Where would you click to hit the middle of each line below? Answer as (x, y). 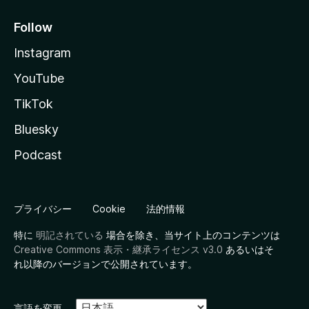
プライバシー (43, 209)
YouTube (39, 78)
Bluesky (36, 129)
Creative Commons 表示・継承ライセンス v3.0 (118, 249)
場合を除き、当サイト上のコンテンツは (192, 235)
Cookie (109, 209)
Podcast (38, 155)
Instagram (42, 53)
